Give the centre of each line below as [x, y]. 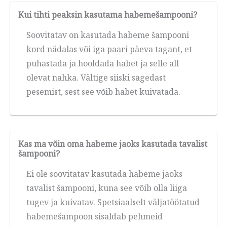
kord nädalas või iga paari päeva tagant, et [109, 49]
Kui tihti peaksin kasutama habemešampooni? [108, 15]
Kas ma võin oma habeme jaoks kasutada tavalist [113, 144]
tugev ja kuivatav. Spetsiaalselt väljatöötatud [113, 202]
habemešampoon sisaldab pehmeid [94, 217]
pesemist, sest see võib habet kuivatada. [103, 92]
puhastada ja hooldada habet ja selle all [103, 64]
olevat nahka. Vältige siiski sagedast [96, 78]
